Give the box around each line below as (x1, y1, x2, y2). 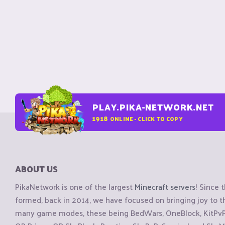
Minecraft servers (135, 179, 195, 194)
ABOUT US (15, 161, 58, 176)
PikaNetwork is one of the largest (15, 179, 135, 194)
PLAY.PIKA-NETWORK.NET (92, 99, 214, 115)
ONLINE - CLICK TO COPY (109, 113, 183, 124)
